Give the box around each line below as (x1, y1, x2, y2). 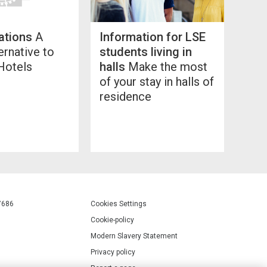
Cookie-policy (91, 215, 134, 224)
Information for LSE (100, 29, 206, 44)
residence (100, 89, 151, 104)
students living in (100, 44, 192, 59)
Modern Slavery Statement (91, 231, 178, 240)
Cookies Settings (91, 199, 147, 208)
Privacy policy (91, 247, 135, 256)
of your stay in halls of (100, 74, 214, 89)
